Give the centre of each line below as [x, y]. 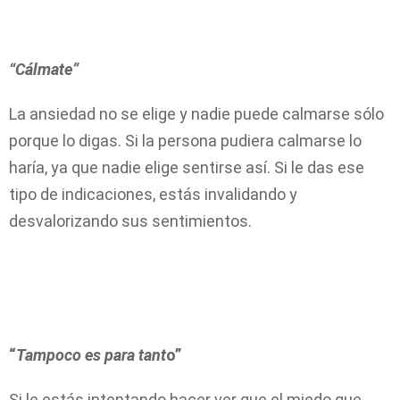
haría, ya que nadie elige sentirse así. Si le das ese [187, 168]
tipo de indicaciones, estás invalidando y [153, 195]
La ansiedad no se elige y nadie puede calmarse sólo [196, 114]
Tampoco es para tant [91, 355]
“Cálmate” [44, 70]
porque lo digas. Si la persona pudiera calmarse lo [185, 141]
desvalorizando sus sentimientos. [130, 221]
